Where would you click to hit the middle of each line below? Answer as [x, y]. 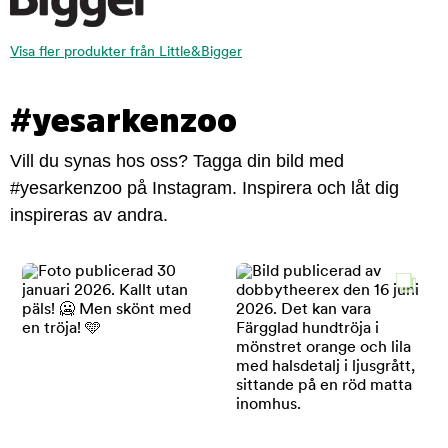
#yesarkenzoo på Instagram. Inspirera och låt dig [204, 188]
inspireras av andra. [89, 215]
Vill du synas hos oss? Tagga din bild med [177, 161]
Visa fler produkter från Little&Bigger [126, 53]
